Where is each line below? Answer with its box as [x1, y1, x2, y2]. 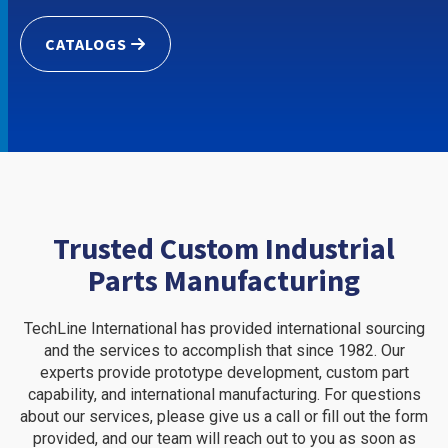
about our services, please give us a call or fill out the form [20, 407, 428, 426]
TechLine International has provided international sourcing [23, 319, 425, 338]
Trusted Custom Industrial [53, 229, 395, 267]
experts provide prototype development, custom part [39, 363, 409, 382]
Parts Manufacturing [88, 261, 360, 299]
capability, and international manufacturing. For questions [27, 385, 421, 404]
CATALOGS [45, 34, 127, 54]
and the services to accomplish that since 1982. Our [43, 341, 405, 360]
